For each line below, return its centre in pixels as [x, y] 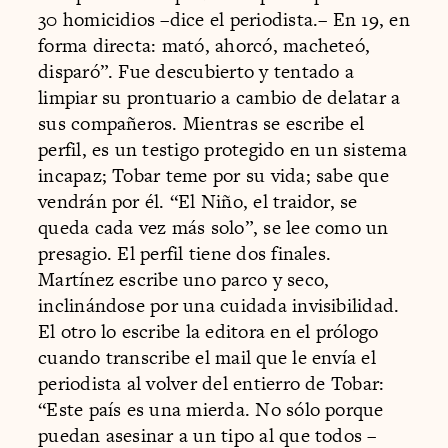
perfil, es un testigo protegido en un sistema [222, 149]
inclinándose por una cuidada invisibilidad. [219, 305]
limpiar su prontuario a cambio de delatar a [219, 97]
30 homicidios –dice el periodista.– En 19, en [224, 19]
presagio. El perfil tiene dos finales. [185, 253]
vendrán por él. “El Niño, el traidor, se [198, 201]
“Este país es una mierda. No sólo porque [211, 409]
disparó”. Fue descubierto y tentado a [196, 71]
